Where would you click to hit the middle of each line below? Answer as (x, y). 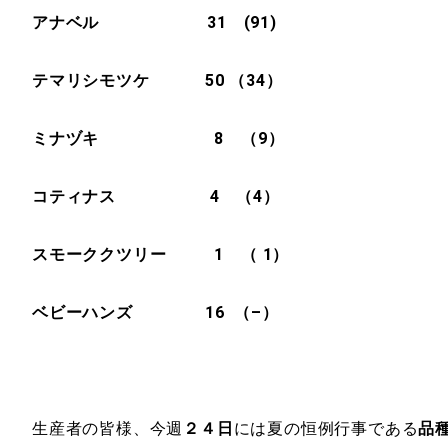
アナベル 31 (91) (154, 22)
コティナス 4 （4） (156, 196)
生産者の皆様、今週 (108, 428)
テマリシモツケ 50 (128, 80)
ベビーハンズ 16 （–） (155, 312)
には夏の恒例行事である (326, 428)
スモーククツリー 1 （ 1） (161, 254)
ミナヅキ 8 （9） (158, 138)
